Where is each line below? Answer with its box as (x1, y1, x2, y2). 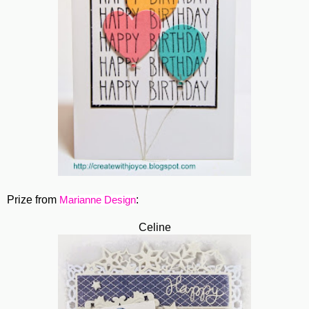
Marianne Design (59, 195, 136, 206)
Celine (138, 221, 171, 234)
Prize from (7, 194, 59, 206)
